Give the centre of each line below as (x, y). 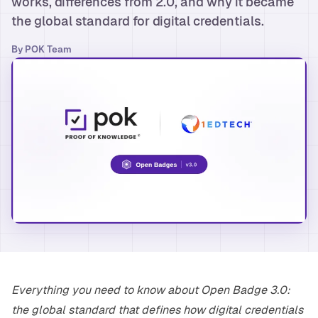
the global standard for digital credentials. (138, 21)
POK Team (48, 49)
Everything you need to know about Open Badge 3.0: (151, 290)
